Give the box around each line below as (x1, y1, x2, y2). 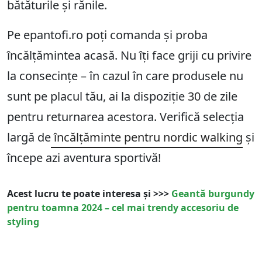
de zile (201, 88, 237, 104)
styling (7, 215, 39, 228)
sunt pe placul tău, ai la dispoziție (7, 88, 188, 104)
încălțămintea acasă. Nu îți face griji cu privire (7, 47, 251, 63)
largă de (7, 129, 51, 145)
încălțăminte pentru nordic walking (51, 129, 243, 145)
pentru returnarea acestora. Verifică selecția (7, 108, 244, 125)
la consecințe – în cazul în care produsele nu (7, 67, 243, 84)
